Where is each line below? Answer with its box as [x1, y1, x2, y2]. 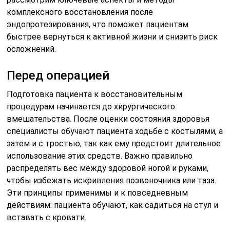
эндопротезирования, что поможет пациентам [7, 19, 189, 29]
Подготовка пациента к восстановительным [7, 89, 183, 99]
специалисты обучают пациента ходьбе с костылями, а [7, 126, 223, 136]
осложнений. [7, 44, 56, 54]
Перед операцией [7, 68, 110, 83]
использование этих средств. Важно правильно [7, 150, 193, 161]
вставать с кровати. [7, 212, 87, 222]
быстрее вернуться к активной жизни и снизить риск [7, 31, 218, 42]
